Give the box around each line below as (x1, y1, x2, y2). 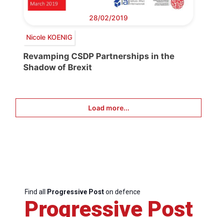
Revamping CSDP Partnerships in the (23, 51, 174, 61)
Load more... (88, 103, 129, 112)
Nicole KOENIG (26, 33, 72, 42)
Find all (24, 187, 47, 196)
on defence (104, 187, 140, 196)
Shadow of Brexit (23, 62, 92, 72)
